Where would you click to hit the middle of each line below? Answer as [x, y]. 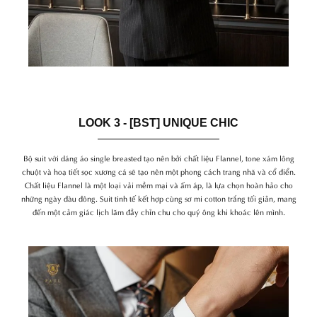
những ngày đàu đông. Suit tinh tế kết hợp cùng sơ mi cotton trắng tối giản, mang [158, 198]
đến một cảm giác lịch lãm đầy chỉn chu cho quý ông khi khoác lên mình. [158, 212]
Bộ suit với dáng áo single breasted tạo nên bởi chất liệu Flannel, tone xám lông [158, 158]
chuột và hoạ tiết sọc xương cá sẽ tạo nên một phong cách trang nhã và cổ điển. [158, 172]
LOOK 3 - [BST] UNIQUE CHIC [158, 123]
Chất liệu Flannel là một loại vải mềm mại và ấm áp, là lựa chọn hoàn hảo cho [158, 185]
